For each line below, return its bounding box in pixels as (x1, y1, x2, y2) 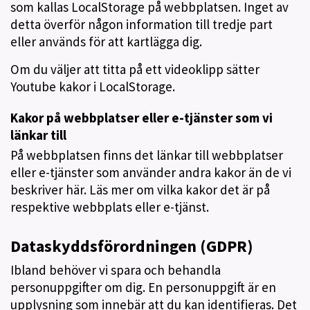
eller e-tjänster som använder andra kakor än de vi (10, 164, 291, 181)
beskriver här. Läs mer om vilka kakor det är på (10, 181, 270, 198)
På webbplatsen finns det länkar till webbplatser (10, 147, 283, 163)
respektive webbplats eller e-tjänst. (10, 199, 209, 215)
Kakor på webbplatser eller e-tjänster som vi (10, 109, 273, 126)
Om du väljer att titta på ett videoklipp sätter (10, 61, 259, 77)
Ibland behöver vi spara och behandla (10, 262, 221, 278)
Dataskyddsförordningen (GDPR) (10, 235, 253, 257)
